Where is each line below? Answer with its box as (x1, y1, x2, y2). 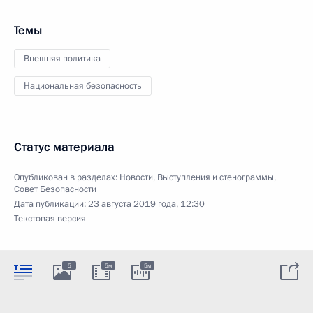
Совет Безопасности (14, 182, 96, 196)
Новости (119, 170, 153, 184)
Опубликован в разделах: (14, 170, 119, 184)
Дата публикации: (14, 197, 88, 210)
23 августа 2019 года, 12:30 (88, 197, 205, 210)
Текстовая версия (14, 212, 86, 225)
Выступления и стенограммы (157, 170, 274, 184)
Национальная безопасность (24, 79, 142, 92)
